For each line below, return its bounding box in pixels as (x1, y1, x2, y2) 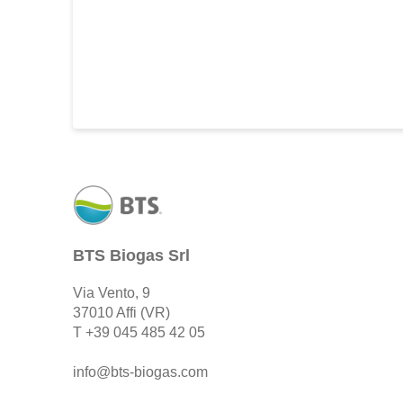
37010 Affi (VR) (72, 305, 170, 321)
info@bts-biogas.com (72, 364, 208, 381)
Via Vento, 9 (72, 285, 150, 301)
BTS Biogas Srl (72, 246, 190, 265)
